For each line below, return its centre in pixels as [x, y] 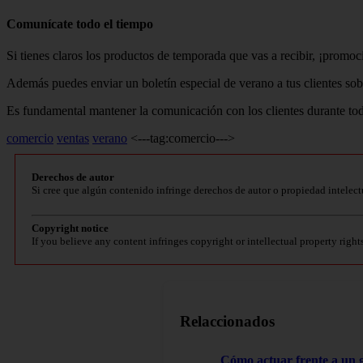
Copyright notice [70, 228]
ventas [73, 138]
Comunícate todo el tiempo [80, 23]
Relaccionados [227, 321]
